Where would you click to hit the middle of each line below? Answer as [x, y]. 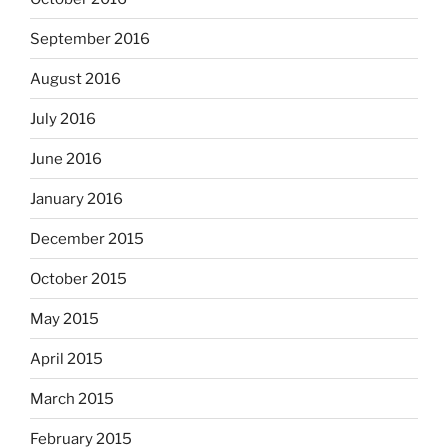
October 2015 [78, 278]
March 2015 [72, 398]
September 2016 [90, 38]
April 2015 [66, 358]
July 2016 [63, 118]
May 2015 [64, 318]
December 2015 [87, 238]
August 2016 [75, 78]
